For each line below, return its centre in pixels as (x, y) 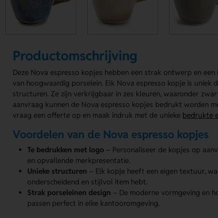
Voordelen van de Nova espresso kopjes (111, 135)
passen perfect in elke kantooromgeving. (94, 203)
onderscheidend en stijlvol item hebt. (88, 182)
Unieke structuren (57, 171)
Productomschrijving (75, 55)
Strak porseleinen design (69, 192)
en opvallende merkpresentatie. (79, 160)
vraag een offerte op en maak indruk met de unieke (98, 115)
